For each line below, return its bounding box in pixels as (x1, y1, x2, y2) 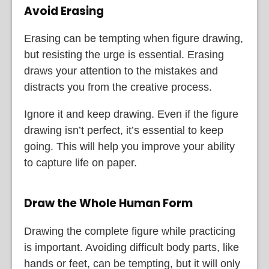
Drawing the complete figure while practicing (24, 225, 235, 237)
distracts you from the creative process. (24, 81, 212, 94)
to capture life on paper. (24, 157, 137, 169)
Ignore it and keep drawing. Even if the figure (24, 108, 238, 121)
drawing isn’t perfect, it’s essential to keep (24, 124, 223, 137)
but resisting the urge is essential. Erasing (24, 49, 224, 61)
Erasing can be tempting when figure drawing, (24, 32, 243, 45)
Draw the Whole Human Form (24, 195, 193, 212)
